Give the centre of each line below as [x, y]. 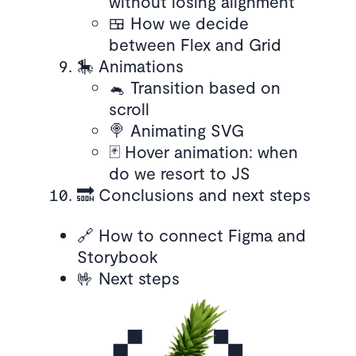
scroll [129, 108]
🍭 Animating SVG [176, 130]
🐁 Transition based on [194, 87]
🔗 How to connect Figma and [191, 235]
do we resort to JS [179, 173]
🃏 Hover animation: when [203, 151]
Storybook [117, 256]
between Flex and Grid [195, 44]
